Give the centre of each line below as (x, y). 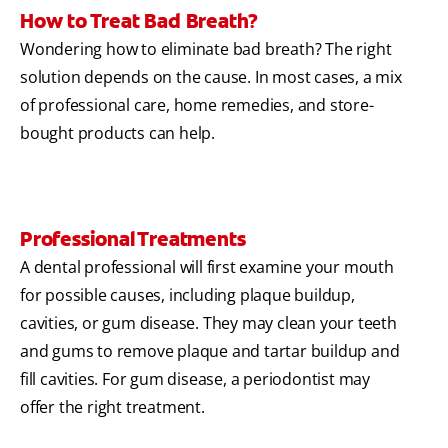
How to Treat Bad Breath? (139, 21)
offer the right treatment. (114, 407)
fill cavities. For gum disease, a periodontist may (195, 379)
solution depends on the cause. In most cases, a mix (211, 77)
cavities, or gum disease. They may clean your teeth (208, 323)
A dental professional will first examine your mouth (207, 267)
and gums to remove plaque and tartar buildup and (210, 351)
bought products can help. (118, 133)
